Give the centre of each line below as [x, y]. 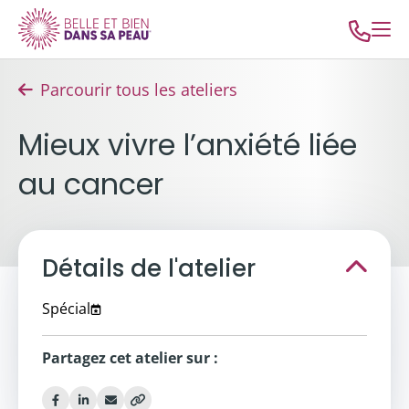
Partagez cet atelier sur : [130, 358]
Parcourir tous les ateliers [139, 89]
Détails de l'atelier [149, 268]
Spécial [66, 309]
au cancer [91, 184]
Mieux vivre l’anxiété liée [188, 145]
